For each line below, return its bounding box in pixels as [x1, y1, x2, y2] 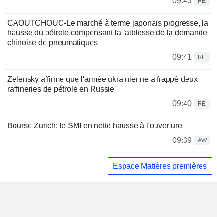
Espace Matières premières [113, 162, 207, 170]
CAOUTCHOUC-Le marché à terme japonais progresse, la [7, 19, 208, 28]
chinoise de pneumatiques [7, 38, 98, 47]
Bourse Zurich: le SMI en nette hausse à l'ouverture [7, 122, 182, 130]
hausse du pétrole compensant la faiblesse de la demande [7, 29, 207, 37]
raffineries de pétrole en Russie [7, 85, 114, 93]
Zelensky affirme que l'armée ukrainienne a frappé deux [7, 75, 198, 84]
